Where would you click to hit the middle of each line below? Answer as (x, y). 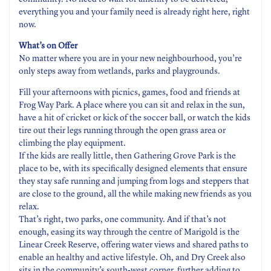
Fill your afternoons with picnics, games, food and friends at (129, 93)
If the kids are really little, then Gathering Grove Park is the (127, 156)
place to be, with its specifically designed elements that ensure (133, 169)
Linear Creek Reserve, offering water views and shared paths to (134, 245)
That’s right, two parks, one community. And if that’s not (122, 220)
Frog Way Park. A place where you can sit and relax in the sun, (132, 105)
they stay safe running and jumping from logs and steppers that (134, 181)
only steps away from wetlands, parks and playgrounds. (119, 71)
